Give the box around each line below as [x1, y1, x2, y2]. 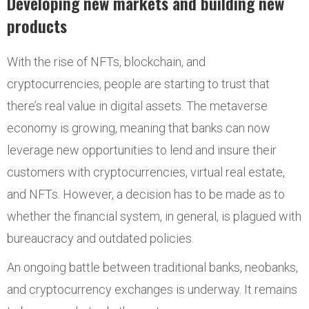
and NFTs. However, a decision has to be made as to [7, 187, 285, 201]
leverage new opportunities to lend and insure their [7, 143, 277, 157]
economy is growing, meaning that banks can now [7, 121, 270, 135]
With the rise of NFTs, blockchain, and [7, 54, 206, 69]
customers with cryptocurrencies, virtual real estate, [7, 165, 285, 179]
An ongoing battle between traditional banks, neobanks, [7, 260, 298, 275]
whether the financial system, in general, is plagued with [7, 209, 301, 223]
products [7, 13, 67, 38]
